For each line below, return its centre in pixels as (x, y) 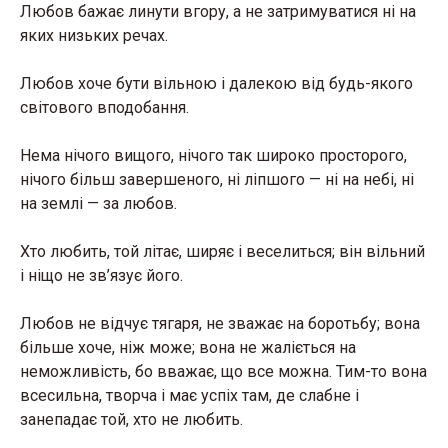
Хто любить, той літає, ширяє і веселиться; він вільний (222, 251)
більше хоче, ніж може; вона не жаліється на (188, 347)
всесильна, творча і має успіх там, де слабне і (189, 395)
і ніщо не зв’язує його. (101, 275)
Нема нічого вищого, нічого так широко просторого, (213, 155)
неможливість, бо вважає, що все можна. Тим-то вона (223, 371)
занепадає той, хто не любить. (131, 419)
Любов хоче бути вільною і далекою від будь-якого (216, 83)
